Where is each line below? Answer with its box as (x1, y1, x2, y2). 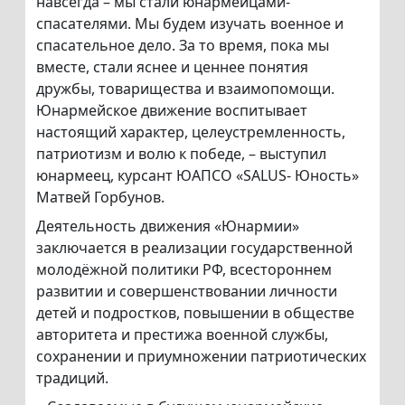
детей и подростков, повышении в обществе (36, 303, 354, 324)
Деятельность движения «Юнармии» (36, 216, 299, 237)
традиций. (36, 368, 108, 389)
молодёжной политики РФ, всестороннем (36, 259, 332, 280)
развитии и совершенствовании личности (36, 281, 337, 302)
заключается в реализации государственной (36, 238, 353, 259)
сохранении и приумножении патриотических (36, 346, 366, 367)
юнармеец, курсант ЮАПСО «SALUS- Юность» (36, 165, 359, 186)
